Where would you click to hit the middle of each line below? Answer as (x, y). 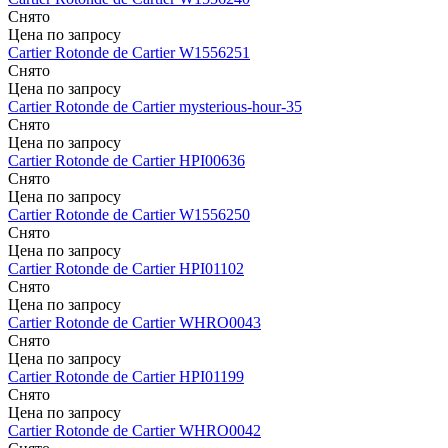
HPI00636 (212, 161)
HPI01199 (211, 377)
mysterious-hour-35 (240, 107)
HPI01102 (211, 269)
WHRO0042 (220, 431)
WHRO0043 (220, 323)
